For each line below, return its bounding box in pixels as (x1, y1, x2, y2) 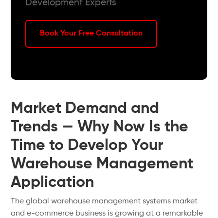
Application (11, 175, 94, 190)
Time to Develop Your (11, 138, 163, 153)
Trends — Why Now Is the (11, 119, 189, 135)
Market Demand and (11, 101, 160, 116)
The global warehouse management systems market (11, 198, 198, 205)
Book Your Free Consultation (40, 30, 143, 37)
